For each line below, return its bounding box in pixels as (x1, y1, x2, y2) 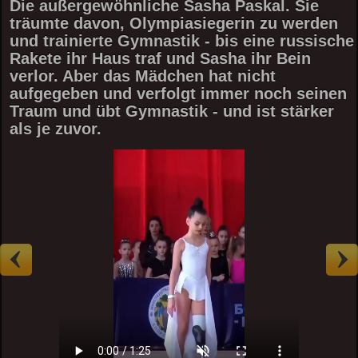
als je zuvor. (10, 120, 102, 137)
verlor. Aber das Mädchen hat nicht (10, 67, 276, 85)
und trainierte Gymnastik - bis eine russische (10, 32, 355, 50)
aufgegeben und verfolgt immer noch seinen (10, 85, 348, 102)
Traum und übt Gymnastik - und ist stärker (10, 102, 335, 120)
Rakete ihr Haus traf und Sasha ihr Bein (10, 50, 312, 67)
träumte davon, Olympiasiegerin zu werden (10, 14, 339, 32)
